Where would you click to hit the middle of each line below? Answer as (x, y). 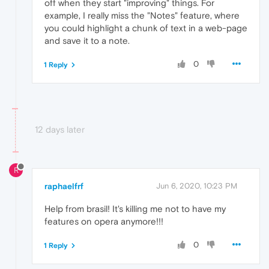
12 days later (60, 129)
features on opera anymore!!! (104, 222)
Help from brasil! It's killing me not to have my (135, 209)
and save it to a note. (87, 40)
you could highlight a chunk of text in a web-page (146, 28)
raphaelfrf (64, 186)
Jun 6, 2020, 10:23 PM (197, 186)
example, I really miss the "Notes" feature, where (142, 15)
